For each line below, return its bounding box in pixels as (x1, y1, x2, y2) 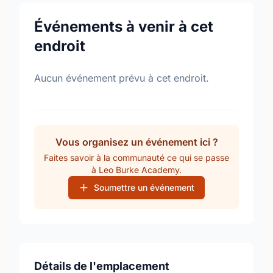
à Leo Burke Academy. (91, 165, 182, 175)
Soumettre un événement (94, 182, 195, 193)
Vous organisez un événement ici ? (55, 136, 218, 148)
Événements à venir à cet (34, 18, 213, 35)
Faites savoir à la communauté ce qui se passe (44, 152, 229, 163)
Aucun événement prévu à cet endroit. (34, 72, 209, 84)
